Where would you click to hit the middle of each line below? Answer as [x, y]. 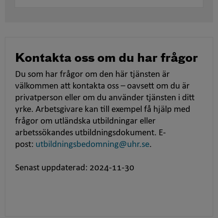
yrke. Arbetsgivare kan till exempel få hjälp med [103, 110]
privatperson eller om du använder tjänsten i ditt [105, 98]
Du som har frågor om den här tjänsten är [92, 75]
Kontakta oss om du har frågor [107, 59]
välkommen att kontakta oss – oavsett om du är [102, 87]
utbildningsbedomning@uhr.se [92, 145]
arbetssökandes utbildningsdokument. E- [91, 133]
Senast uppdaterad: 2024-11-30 [75, 168]
